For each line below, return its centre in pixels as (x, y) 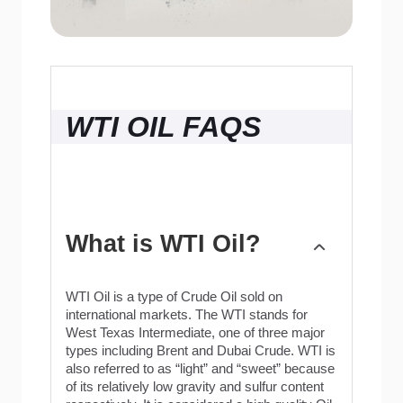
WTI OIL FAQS (163, 127)
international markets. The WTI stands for (187, 315)
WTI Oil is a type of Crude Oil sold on (174, 297)
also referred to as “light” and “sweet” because (200, 369)
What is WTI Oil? (163, 243)
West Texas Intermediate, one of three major (195, 333)
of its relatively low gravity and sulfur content (195, 387)
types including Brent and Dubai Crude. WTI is (201, 351)
